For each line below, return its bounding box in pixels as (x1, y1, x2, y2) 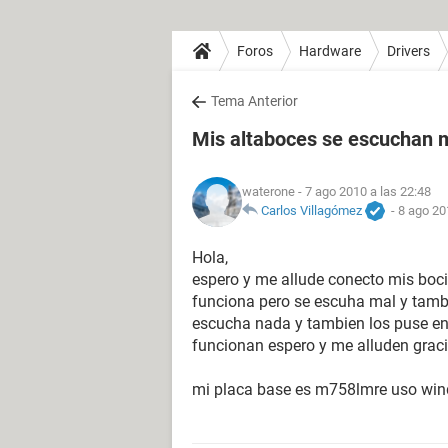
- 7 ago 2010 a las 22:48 (295, 183, 431, 199)
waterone (242, 183, 295, 199)
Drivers (387, 42, 430, 59)
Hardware (299, 42, 361, 59)
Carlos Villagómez (261, 202, 362, 218)
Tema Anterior (211, 93, 298, 109)
